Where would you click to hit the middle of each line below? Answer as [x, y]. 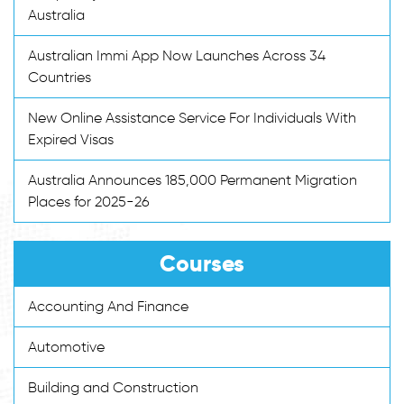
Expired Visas [71, 139]
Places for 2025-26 [89, 201]
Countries [60, 77]
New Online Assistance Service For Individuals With [192, 117]
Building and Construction [113, 387]
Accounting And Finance [108, 306]
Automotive [66, 346]
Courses [202, 263]
